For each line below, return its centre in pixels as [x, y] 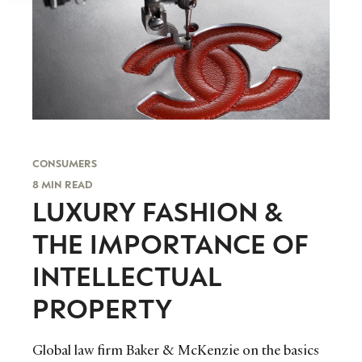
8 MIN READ [63, 185]
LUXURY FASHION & [158, 211]
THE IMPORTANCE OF [170, 243]
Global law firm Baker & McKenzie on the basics [176, 350]
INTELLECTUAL [127, 276]
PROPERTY [102, 308]
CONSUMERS [65, 164]
